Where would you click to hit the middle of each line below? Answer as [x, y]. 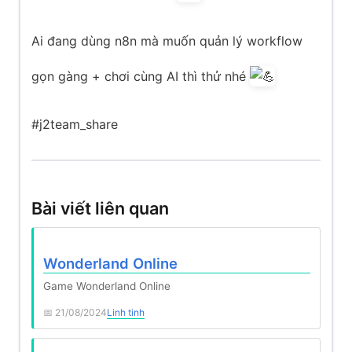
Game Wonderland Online [106, 286]
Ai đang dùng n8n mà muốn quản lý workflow [167, 40]
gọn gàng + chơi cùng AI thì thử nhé [141, 76]
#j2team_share [75, 124]
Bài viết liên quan [101, 208]
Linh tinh [125, 312]
